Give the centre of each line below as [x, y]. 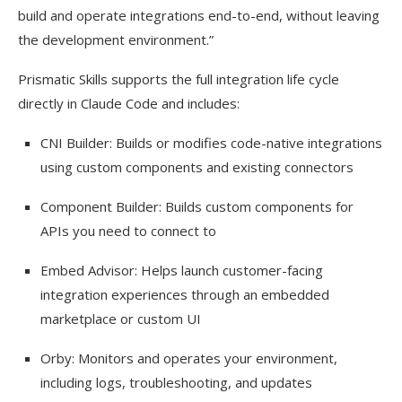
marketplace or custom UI [121, 319]
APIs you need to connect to [128, 231]
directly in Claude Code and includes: [129, 104]
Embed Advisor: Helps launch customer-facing [182, 271]
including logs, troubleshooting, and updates [176, 383]
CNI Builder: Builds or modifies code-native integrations [211, 143]
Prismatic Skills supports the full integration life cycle [179, 79]
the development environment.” [116, 40]
